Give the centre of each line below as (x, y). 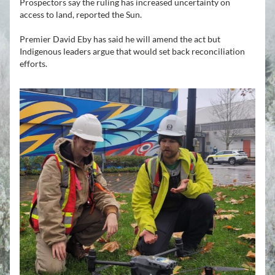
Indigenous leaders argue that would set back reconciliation (132, 51)
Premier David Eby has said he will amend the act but (120, 39)
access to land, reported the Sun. (81, 14)
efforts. (33, 64)
